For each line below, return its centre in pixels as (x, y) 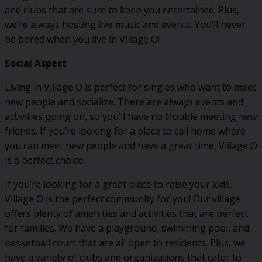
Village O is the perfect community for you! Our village (123, 199)
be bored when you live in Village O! (82, 39)
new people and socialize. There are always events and (124, 102)
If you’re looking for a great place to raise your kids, (118, 185)
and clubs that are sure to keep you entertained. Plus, (122, 10)
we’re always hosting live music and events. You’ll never (125, 25)
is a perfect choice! (45, 161)
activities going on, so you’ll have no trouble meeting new (131, 117)
